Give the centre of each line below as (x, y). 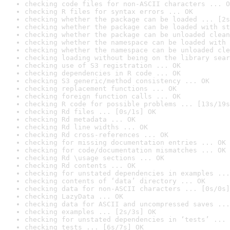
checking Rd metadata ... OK (80, 119)
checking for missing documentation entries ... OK (125, 142)
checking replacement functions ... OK (101, 89)
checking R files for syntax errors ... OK (109, 12)
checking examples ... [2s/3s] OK (90, 212)
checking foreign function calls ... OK (103, 96)
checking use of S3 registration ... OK (103, 65)
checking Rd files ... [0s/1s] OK (90, 112)
